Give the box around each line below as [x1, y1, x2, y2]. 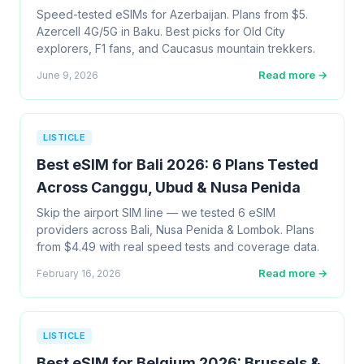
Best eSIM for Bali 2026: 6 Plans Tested [37, 156, 318, 173]
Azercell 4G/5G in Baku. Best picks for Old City [37, 24, 285, 38]
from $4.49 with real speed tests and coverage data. [37, 240, 319, 253]
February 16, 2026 [37, 266, 121, 279]
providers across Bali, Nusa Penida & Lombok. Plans [37, 223, 314, 236]
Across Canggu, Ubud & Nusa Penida [37, 179, 301, 196]
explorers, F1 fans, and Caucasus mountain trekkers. [37, 41, 315, 55]
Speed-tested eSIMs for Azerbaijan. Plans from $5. [37, 7, 308, 21]
